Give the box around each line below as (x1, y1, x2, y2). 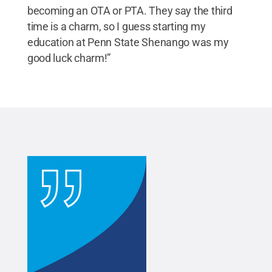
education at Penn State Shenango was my (27, 35, 229, 49)
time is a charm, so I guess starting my (27, 19, 206, 33)
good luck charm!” (27, 51, 111, 64)
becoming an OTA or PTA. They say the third (27, 4, 233, 17)
